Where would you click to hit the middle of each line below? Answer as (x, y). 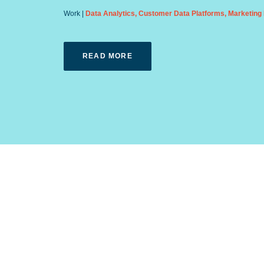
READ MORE (108, 56)
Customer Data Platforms (181, 14)
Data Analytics (110, 14)
